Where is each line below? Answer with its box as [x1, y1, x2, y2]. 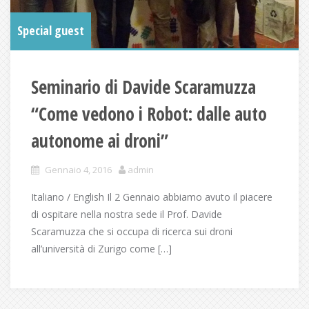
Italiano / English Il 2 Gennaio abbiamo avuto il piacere [31, 190, 272, 204]
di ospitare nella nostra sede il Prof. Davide [31, 208, 222, 221]
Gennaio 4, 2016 [45, 163, 112, 177]
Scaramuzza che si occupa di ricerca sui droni [31, 225, 232, 239]
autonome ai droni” [31, 128, 168, 154]
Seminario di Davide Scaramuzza [31, 74, 256, 100]
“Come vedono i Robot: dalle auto [31, 101, 267, 127]
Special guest [17, 22, 84, 39]
